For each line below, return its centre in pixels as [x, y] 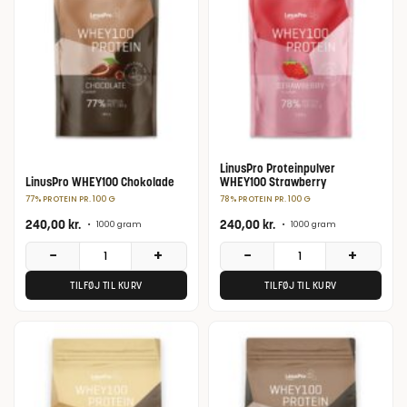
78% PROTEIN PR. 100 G [265, 199]
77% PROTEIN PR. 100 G [70, 199]
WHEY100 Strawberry [273, 182]
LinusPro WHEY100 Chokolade [100, 182]
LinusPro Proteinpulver [278, 169]
